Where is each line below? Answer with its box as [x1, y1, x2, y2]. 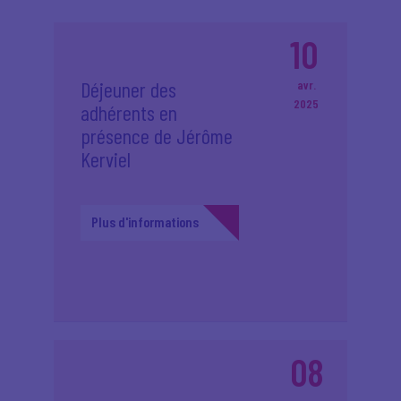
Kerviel [81, 146, 131, 172]
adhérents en [81, 99, 177, 125]
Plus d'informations [91, 213, 199, 230]
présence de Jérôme [81, 123, 233, 149]
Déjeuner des [81, 76, 176, 102]
